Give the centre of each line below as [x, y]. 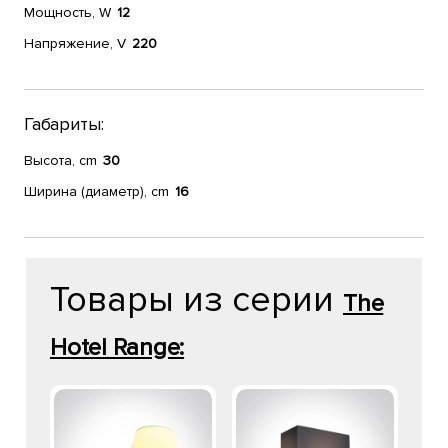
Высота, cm [60, 160]
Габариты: [64, 124]
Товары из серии [196, 300]
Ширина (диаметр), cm [96, 191]
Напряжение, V [75, 43]
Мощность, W [67, 12]
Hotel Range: [117, 347]
